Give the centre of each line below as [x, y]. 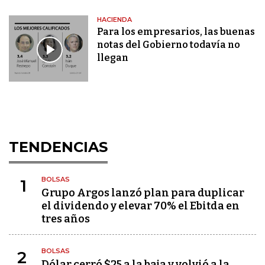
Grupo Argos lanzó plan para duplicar [143, 193]
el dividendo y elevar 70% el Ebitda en [140, 206]
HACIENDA [115, 20]
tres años [66, 219]
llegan [113, 58]
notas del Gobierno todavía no [169, 45]
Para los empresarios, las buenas [176, 32]
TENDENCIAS [58, 147]
